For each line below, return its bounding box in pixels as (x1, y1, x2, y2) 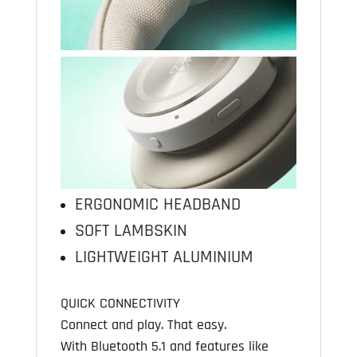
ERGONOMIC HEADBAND (74, 194, 241, 217)
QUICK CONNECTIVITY (60, 294, 180, 313)
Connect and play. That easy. (60, 316, 226, 335)
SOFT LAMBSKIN (74, 220, 187, 243)
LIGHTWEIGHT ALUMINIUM (74, 246, 253, 269)
